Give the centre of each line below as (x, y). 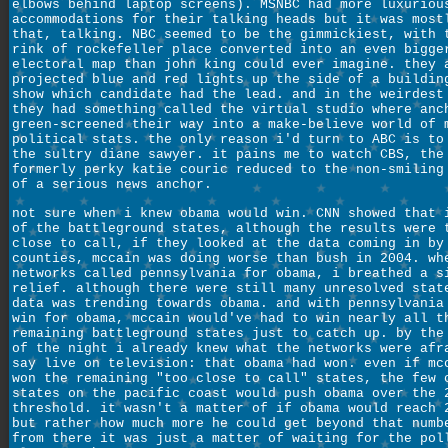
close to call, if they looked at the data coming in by (228, 243)
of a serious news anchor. (112, 185)
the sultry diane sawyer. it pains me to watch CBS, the (228, 155)
